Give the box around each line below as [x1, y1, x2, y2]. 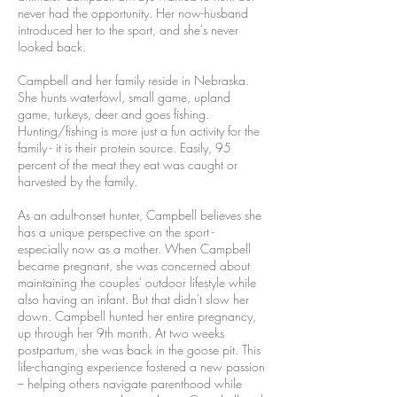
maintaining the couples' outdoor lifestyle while [18, 274, 256, 291]
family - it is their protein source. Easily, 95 [18, 139, 231, 156]
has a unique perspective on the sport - [18, 223, 214, 240]
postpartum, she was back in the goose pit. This [18, 341, 261, 358]
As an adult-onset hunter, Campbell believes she [18, 206, 261, 223]
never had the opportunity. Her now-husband [18, 4, 248, 21]
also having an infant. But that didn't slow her [18, 291, 249, 307]
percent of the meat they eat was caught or [18, 156, 237, 173]
